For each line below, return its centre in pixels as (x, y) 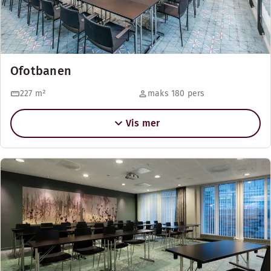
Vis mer (143, 123)
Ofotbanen (41, 71)
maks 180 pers (176, 93)
